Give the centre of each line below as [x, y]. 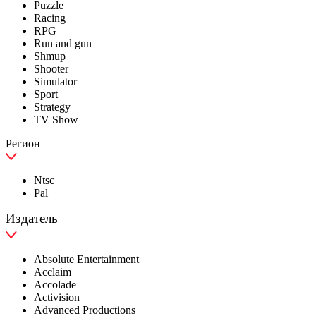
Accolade [55, 285]
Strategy [52, 107]
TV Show [56, 120]
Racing [50, 18]
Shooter [51, 69]
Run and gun [63, 44]
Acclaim [53, 272]
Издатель [32, 219]
